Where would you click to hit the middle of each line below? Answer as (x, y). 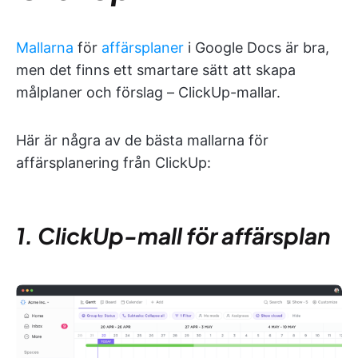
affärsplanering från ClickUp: (113, 162)
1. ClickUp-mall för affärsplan (173, 235)
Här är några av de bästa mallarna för (142, 140)
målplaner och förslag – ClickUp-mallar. (148, 92)
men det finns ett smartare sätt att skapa (156, 70)
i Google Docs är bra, (257, 47)
